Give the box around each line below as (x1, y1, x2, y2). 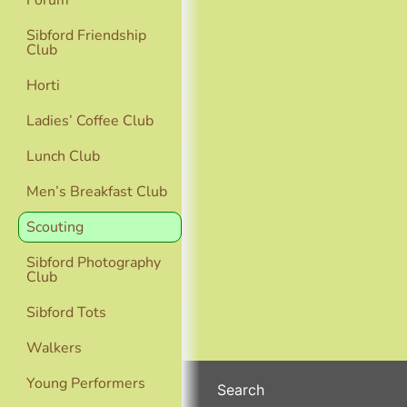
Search (217, 380, 265, 399)
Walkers (26, 338, 82, 358)
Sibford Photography (26, 253, 161, 273)
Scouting (26, 217, 84, 237)
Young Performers (26, 373, 145, 393)
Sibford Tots (26, 303, 106, 323)
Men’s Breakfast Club (26, 182, 167, 202)
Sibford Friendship (26, 25, 146, 45)
